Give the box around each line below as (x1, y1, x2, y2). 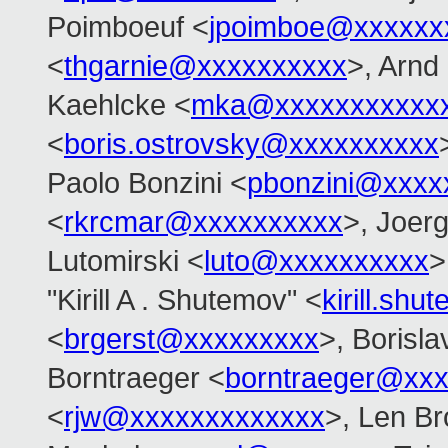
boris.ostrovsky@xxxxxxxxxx (64, 128, 439, 161)
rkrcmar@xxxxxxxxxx (64, 206, 343, 239)
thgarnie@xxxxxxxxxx (64, 50, 347, 83)
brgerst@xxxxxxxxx (64, 323, 319, 356)
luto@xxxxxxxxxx (204, 245, 429, 278)
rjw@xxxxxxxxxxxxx (64, 401, 325, 434)
